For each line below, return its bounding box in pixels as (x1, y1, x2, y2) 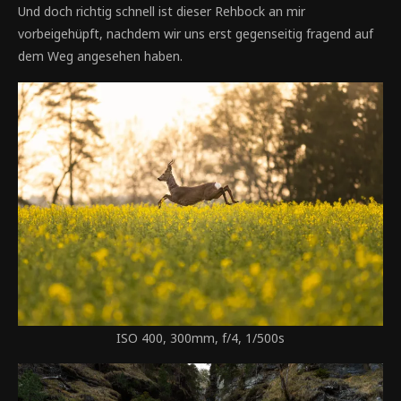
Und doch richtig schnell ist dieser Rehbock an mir (18, 2, 305, 20)
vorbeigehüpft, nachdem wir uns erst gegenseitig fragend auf (18, 24, 373, 42)
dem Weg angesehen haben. (18, 47, 183, 64)
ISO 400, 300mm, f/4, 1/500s (116, 328, 285, 346)
